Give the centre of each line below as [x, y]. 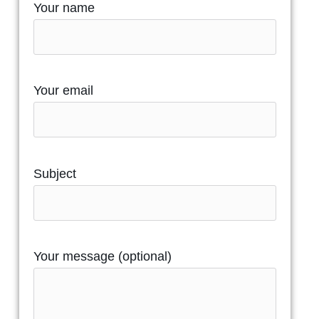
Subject [54, 173]
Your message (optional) [102, 257]
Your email [63, 91]
